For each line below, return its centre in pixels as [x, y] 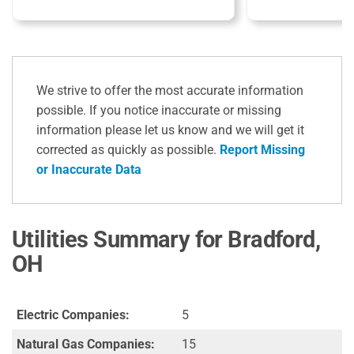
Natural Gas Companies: [86, 344]
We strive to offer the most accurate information [170, 90]
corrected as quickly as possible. [128, 149]
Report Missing [262, 149]
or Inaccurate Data [89, 169]
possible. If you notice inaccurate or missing [159, 110]
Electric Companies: [73, 314]
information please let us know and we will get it [170, 130]
